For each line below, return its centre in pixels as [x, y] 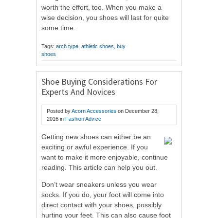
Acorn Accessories [94, 111]
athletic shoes [98, 46]
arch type [67, 46]
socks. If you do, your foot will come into [103, 194]
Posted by [59, 111]
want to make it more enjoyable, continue [105, 157]
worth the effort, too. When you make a [101, 7]
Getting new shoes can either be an [96, 136]
